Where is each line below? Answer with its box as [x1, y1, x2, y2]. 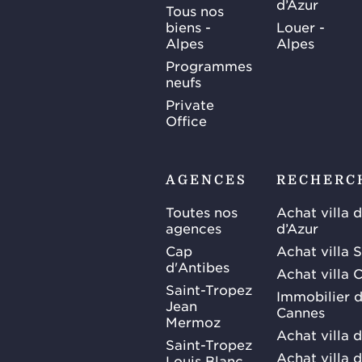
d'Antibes [166, 258, 229, 275]
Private [166, 95, 214, 112]
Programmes [166, 57, 252, 74]
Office [166, 112, 207, 128]
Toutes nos [166, 203, 238, 220]
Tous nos [166, 2, 224, 19]
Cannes [276, 303, 325, 320]
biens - [166, 18, 211, 35]
